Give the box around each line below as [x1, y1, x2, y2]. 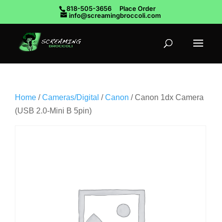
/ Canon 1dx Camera [129, 93, 204, 102]
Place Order [119, 4, 156, 12]
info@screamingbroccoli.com [68, 11, 161, 19]
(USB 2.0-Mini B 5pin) [15, 107, 92, 115]
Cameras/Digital [42, 93, 99, 102]
